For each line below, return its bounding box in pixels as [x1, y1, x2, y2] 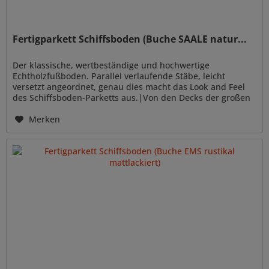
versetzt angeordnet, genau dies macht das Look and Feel [13, 80, 246, 92]
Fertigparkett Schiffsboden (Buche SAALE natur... [13, 32, 247, 46]
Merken [29, 113, 61, 125]
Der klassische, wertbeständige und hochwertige [13, 59, 210, 71]
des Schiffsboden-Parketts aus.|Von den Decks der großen [13, 91, 251, 103]
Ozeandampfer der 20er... [13, 102, 118, 114]
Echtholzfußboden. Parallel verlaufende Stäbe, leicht [13, 70, 226, 82]
